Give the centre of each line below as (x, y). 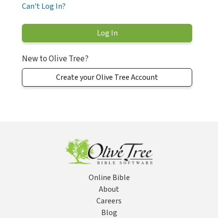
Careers (109, 201)
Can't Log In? (44, 7)
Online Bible (109, 178)
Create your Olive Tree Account (107, 78)
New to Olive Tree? (55, 59)
